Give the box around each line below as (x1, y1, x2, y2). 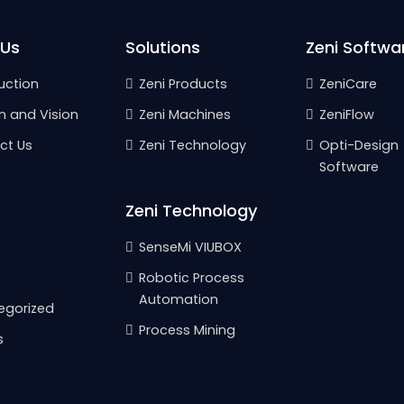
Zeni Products (139, 74, 227, 93)
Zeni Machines (139, 105, 231, 124)
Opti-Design (319, 135, 399, 154)
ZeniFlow (319, 105, 374, 124)
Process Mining (139, 320, 235, 339)
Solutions (125, 35, 200, 59)
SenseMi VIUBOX (139, 237, 242, 256)
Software (319, 157, 379, 176)
